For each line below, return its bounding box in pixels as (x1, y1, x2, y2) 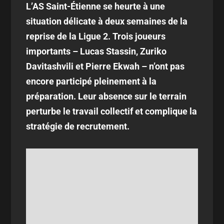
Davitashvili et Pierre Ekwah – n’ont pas (26, 61, 185, 71)
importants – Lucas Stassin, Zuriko (26, 46, 167, 56)
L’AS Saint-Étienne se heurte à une (26, 1, 165, 11)
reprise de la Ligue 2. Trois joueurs (26, 31, 166, 41)
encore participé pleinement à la (26, 76, 157, 86)
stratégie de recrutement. (26, 121, 130, 131)
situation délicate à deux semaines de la (26, 16, 188, 26)
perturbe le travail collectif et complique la (26, 106, 197, 116)
